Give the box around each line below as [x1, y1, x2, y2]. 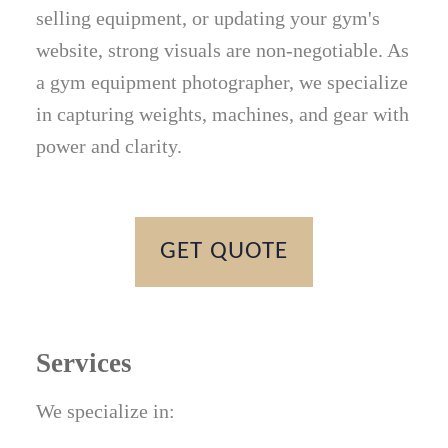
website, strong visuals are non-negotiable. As [36, 39, 410, 62]
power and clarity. [36, 135, 183, 158]
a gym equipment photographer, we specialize [36, 71, 409, 94]
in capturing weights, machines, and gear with [36, 103, 410, 126]
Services [36, 348, 133, 379]
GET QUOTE [160, 239, 288, 265]
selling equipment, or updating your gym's [36, 7, 381, 30]
